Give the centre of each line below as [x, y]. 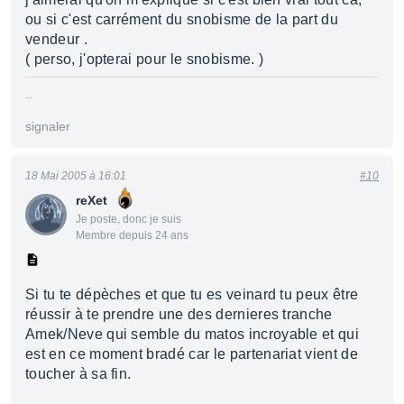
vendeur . [56, 39]
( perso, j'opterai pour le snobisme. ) [145, 59]
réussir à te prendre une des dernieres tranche [179, 314]
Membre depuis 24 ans [132, 235]
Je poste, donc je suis [129, 219]
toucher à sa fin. [78, 374]
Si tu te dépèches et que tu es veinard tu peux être [192, 294]
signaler [48, 126]
